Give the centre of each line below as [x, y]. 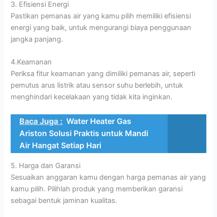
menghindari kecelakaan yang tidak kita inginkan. [92, 97]
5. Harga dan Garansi [47, 166]
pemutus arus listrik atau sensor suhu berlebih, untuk [97, 85]
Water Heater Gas [99, 121]
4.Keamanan [31, 62]
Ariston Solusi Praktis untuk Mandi [84, 133]
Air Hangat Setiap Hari [61, 145]
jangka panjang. [37, 39]
